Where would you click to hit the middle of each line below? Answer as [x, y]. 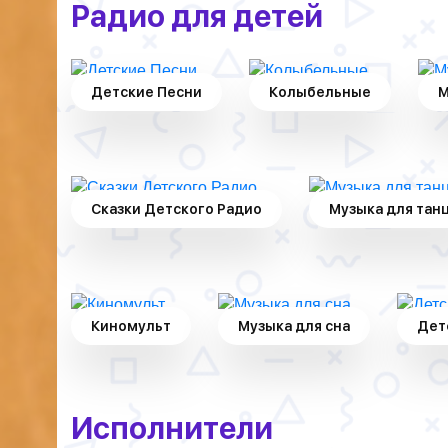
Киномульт [131, 326]
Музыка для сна [294, 326]
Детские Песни [146, 92]
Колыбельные [320, 92]
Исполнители [172, 428]
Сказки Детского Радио [176, 209]
